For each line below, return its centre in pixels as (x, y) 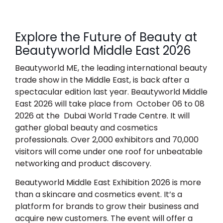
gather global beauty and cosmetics (86, 128)
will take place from (96, 104)
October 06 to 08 (170, 104)
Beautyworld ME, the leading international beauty (111, 68)
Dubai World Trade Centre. (116, 116)
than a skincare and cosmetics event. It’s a (99, 195)
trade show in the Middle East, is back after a (102, 80)
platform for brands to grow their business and (107, 207)
